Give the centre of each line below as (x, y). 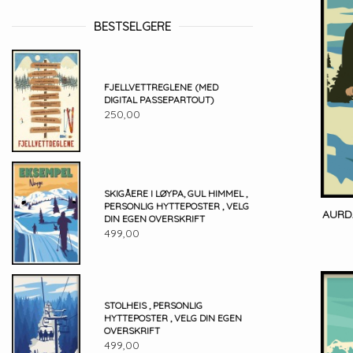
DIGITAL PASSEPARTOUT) (159, 100)
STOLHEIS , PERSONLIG (153, 306)
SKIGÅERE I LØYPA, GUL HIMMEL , (175, 193)
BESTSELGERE (132, 26)
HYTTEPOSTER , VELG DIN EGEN (173, 318)
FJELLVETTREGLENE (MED (161, 87)
